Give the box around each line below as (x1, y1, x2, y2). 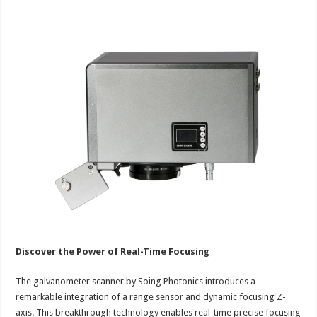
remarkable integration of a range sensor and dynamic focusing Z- (16, 292, 287, 303)
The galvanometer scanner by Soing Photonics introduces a (16, 276, 256, 287)
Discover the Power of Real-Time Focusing (16, 246, 210, 258)
